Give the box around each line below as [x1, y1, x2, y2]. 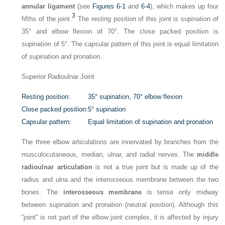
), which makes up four [150, 2, 218, 10]
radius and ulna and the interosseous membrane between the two [22, 176, 218, 184]
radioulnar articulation [22, 163, 92, 171]
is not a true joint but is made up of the [92, 163, 218, 171]
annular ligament [22, 2, 75, 10]
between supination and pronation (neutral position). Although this [22, 201, 218, 209]
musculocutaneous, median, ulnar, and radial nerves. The [22, 151, 197, 159]
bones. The [22, 188, 63, 196]
